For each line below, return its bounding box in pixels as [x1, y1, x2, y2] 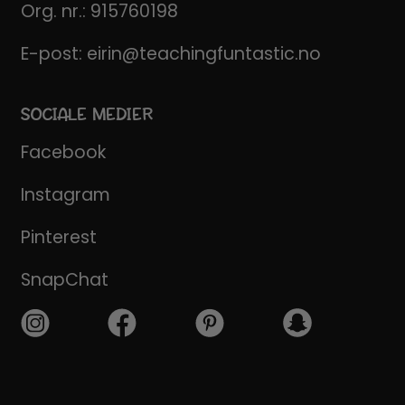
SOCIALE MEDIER [20, 101, 154, 127]
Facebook [20, 139, 106, 165]
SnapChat [20, 267, 108, 292]
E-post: [20, 42, 87, 67]
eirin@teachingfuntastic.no [86, 42, 321, 67]
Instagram [20, 182, 110, 207]
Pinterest [20, 224, 97, 250]
